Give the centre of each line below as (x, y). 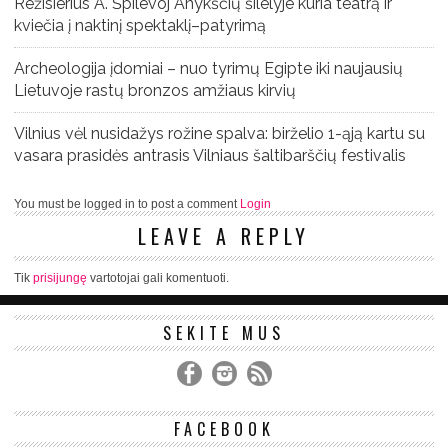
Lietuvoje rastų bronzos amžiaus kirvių (155, 91)
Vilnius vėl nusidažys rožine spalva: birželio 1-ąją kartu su (219, 134)
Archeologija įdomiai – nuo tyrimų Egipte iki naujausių (208, 69)
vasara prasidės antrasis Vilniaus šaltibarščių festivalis (210, 156)
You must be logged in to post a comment (127, 204)
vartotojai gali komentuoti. (158, 278)
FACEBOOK (224, 429)
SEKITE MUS (224, 333)
